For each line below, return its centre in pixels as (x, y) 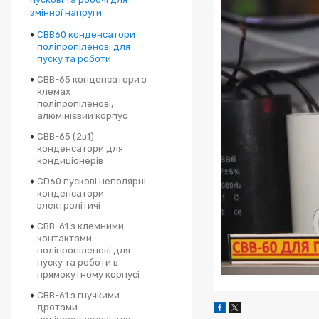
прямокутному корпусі (88, 274)
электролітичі (69, 205)
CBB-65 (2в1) (66, 136)
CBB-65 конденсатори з (92, 79)
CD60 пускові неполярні (91, 181)
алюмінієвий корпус (82, 116)
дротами (57, 307)
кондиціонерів (70, 161)
